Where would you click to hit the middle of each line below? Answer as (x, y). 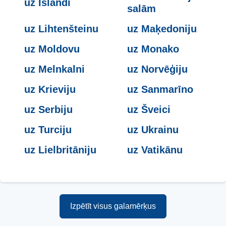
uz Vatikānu (155, 150)
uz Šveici (149, 110)
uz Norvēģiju (157, 69)
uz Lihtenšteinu (61, 29)
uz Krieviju (50, 90)
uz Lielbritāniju (60, 150)
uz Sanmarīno (160, 90)
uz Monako (153, 49)
